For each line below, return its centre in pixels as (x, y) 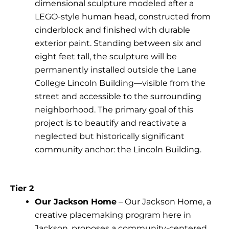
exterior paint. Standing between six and (118, 43)
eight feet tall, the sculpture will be (106, 57)
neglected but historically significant (110, 136)
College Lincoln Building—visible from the (120, 83)
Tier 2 (22, 189)
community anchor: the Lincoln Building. (118, 150)
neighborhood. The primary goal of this (114, 110)
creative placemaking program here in (113, 215)
